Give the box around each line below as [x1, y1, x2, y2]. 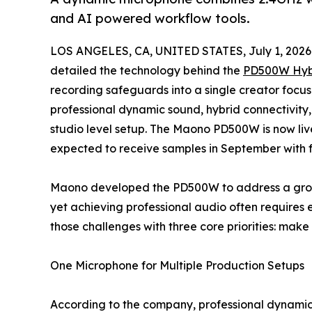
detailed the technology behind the [50, 63, 243, 78]
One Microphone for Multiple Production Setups [50, 258, 304, 273]
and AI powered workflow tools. [50, 10, 250, 26]
